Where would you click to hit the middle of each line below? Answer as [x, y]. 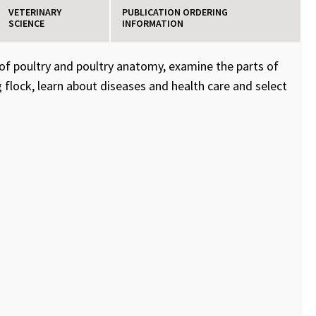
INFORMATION [153, 23]
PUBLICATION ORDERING [175, 12]
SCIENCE [27, 23]
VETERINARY [35, 12]
